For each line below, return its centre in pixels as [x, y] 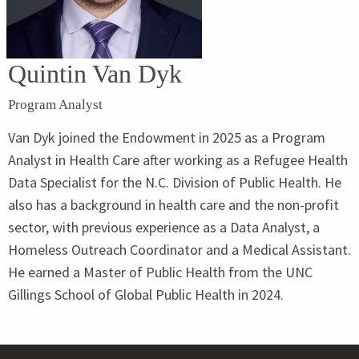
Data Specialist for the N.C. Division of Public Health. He [175, 182]
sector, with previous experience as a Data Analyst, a [164, 227]
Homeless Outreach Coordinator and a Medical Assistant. [179, 249]
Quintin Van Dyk [95, 73]
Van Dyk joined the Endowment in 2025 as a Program [167, 137]
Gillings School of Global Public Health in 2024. [146, 294]
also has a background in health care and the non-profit [173, 204]
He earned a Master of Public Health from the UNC [160, 272]
